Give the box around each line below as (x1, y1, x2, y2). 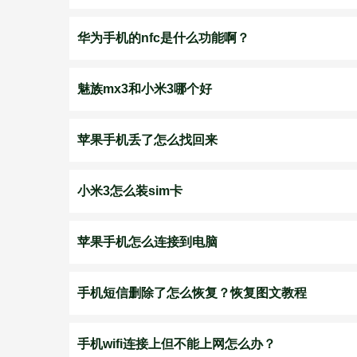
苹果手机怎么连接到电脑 (77, 235, 218, 249)
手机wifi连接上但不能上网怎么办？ (77, 337, 276, 351)
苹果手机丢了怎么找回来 (77, 133, 218, 147)
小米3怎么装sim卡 (77, 184, 182, 198)
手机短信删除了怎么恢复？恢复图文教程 (77, 286, 307, 300)
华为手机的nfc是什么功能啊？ (77, 31, 249, 45)
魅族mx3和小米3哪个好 (77, 82, 212, 96)
